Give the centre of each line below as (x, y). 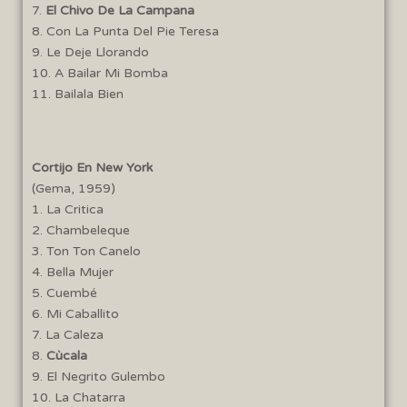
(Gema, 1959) (74, 188)
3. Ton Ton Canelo (86, 251)
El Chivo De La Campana (120, 10)
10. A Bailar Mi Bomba (100, 73)
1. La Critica (68, 209)
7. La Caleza (68, 334)
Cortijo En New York (92, 167)
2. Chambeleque (81, 230)
